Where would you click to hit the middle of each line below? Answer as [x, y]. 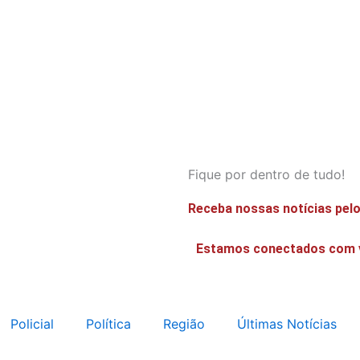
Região [184, 324]
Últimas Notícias [286, 324]
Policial [32, 324]
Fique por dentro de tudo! [266, 174]
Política [108, 324]
